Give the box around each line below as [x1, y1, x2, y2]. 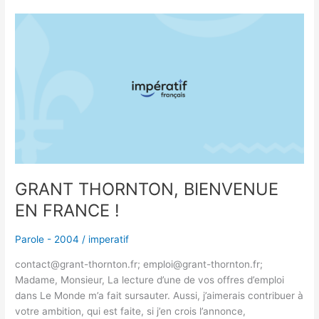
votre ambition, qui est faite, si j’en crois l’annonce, [15, 305, 246, 318]
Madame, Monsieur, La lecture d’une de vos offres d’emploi [15, 274, 285, 286]
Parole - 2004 [15, 234, 80, 246]
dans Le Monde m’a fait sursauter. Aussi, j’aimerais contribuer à [15, 290, 304, 302]
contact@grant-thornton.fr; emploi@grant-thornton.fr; [15, 258, 263, 271]
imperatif [88, 234, 130, 246]
